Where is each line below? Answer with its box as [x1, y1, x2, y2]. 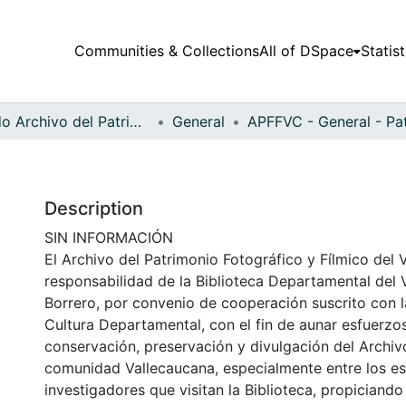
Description [44, 197, 143, 219]
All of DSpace [258, 42, 353, 61]
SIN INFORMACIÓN [44, 227, 173, 246]
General [172, 111, 225, 130]
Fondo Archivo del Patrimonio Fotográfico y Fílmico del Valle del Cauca [130, 111, 141, 130]
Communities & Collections [73, 42, 259, 61]
